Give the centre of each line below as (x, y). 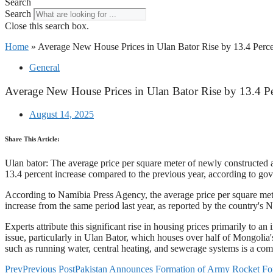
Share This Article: (32, 139)
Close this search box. (47, 26)
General (44, 67)
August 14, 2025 (62, 115)
